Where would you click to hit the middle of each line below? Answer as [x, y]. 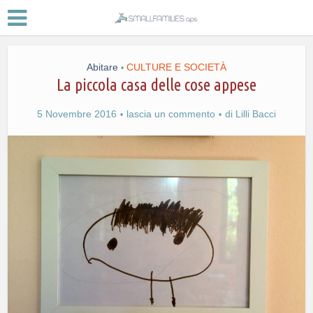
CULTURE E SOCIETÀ [176, 67]
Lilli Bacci [256, 114]
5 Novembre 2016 [77, 114]
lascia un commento [171, 114]
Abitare [102, 67]
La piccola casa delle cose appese [156, 85]
